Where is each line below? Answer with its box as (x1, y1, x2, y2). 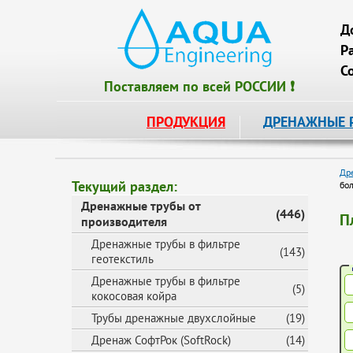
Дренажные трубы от (81, 198, 201, 214)
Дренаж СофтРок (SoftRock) (91, 333, 231, 347)
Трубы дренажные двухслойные (91, 310, 256, 325)
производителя (81, 214, 167, 229)
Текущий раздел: (72, 177, 177, 195)
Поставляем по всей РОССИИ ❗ (104, 77, 295, 95)
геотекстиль (91, 251, 154, 266)
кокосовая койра (91, 288, 176, 303)
